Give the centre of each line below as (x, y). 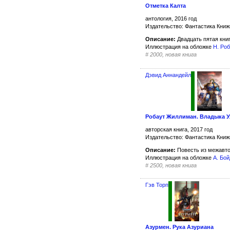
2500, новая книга (173, 166)
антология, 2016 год (171, 19)
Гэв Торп (157, 185)
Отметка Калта (166, 6)
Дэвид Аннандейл (168, 75)
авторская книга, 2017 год (179, 130)
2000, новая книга (173, 55)
